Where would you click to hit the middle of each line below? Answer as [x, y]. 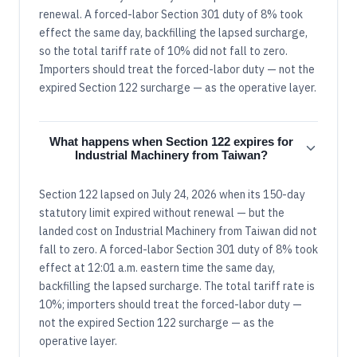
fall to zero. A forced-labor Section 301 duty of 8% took [178, 249]
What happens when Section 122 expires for [171, 141]
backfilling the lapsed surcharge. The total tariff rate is [177, 286]
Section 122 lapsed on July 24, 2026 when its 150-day [172, 194]
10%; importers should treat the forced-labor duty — [171, 304]
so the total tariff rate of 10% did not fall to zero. [163, 51]
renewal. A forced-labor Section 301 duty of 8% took [171, 14]
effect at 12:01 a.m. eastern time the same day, [157, 267]
